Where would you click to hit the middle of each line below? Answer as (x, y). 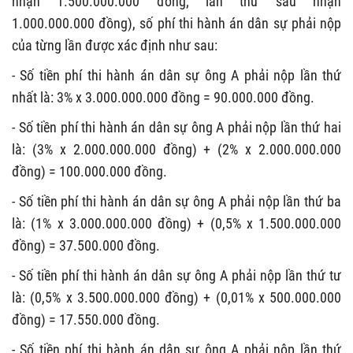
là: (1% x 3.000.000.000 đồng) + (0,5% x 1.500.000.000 (176, 223)
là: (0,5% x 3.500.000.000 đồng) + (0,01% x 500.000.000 (176, 297)
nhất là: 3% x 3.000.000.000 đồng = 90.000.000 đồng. (163, 97)
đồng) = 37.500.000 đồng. (86, 245)
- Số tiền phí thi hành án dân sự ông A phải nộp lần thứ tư (176, 275)
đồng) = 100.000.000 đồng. (89, 171)
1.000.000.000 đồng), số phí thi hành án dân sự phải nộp (176, 23)
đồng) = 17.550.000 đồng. (86, 319)
